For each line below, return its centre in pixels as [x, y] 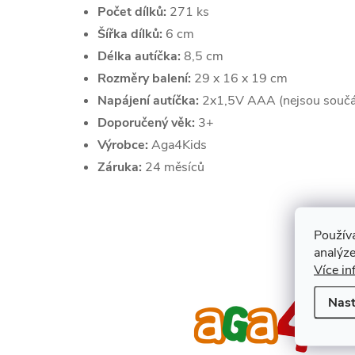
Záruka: [120, 167]
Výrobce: [124, 145]
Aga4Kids [179, 145]
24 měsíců [173, 167]
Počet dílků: [134, 12]
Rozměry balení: [144, 78]
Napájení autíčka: [148, 101]
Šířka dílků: [130, 34]
